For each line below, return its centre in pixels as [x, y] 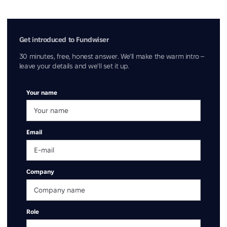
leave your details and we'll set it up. [74, 66]
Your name [42, 92]
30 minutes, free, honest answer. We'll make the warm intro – [111, 56]
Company [40, 172]
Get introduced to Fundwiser [64, 40]
